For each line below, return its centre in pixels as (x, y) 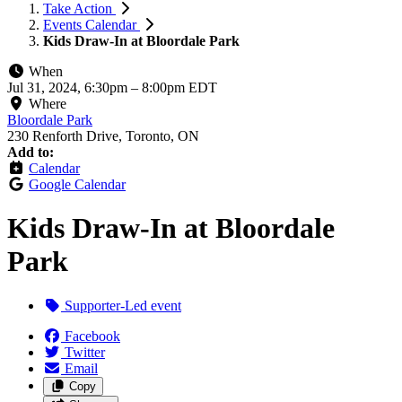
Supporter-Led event (121, 305)
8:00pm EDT (179, 87)
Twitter (85, 352)
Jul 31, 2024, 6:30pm (69, 87)
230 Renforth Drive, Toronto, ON (103, 136)
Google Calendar (77, 184)
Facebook (92, 336)
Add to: (31, 152)
